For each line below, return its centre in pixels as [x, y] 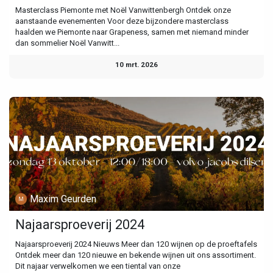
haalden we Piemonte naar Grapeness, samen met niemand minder [132, 32]
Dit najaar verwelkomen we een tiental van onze [98, 266]
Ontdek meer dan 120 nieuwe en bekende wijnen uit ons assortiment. [136, 255]
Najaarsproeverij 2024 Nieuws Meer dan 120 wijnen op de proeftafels [136, 244]
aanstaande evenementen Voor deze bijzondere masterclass [122, 21]
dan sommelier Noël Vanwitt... [67, 43]
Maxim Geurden [63, 199]
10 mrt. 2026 [136, 65]
